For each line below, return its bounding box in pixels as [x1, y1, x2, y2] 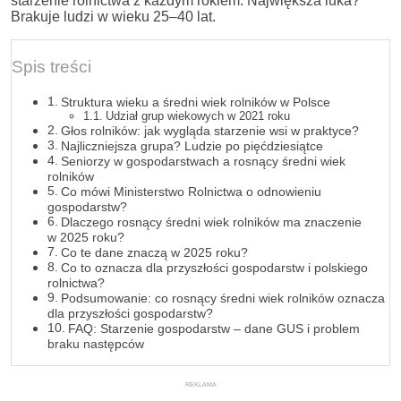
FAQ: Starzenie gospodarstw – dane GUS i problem [67, 321, 360, 337]
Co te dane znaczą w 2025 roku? [60, 245, 248, 260]
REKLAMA [184, 380, 217, 389]
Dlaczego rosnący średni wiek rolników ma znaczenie [60, 215, 362, 230]
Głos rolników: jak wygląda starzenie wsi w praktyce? [60, 124, 359, 139]
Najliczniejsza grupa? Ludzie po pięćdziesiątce [60, 139, 323, 154]
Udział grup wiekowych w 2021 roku [105, 109, 290, 124]
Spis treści [12, 57, 91, 77]
